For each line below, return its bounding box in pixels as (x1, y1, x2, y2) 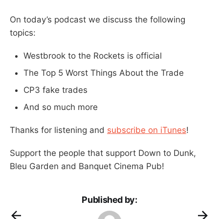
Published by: (82, 194, 137, 205)
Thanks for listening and (10, 125, 107, 135)
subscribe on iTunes (107, 125, 186, 135)
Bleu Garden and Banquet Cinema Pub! (10, 161, 164, 171)
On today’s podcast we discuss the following (10, 14, 185, 24)
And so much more (23, 102, 98, 112)
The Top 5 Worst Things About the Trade (23, 67, 184, 78)
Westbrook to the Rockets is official (23, 50, 162, 61)
